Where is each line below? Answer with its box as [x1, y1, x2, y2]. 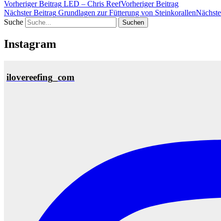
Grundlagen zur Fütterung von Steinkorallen [56, 8, 196, 17]
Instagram [4, 37, 56, 50]
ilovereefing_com [6, 72, 74, 83]
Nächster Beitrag [4, 8, 56, 17]
